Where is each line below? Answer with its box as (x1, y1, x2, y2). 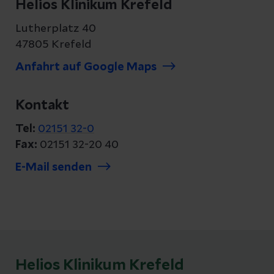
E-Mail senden (15, 162, 92, 173)
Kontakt (15, 98, 69, 112)
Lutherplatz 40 (15, 23, 96, 34)
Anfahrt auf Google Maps (15, 62, 157, 73)
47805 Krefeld (15, 39, 92, 50)
